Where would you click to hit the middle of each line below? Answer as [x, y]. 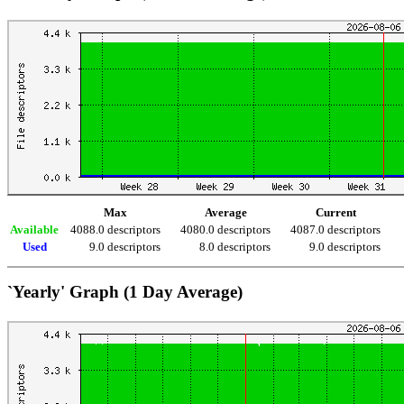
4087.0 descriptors [335, 230]
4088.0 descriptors [115, 230]
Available [34, 230]
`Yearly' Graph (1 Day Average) [125, 292]
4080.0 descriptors [225, 230]
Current [335, 213]
